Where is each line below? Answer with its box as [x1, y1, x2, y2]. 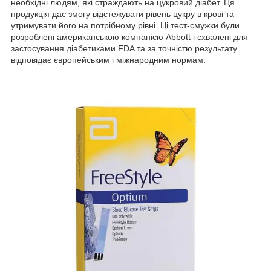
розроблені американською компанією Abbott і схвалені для [11, 32, 248, 42]
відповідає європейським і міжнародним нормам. [11, 55, 206, 65]
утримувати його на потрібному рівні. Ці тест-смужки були [11, 21, 240, 31]
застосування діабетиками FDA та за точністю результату [11, 44, 237, 54]
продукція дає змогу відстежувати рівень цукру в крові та [11, 9, 234, 19]
